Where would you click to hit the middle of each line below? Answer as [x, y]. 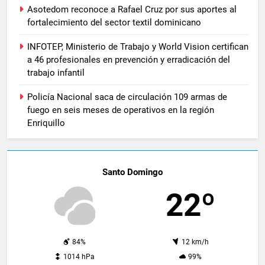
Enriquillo [46, 123]
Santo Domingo [132, 172]
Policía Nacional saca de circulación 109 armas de [127, 97]
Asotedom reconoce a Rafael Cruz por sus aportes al [132, 9]
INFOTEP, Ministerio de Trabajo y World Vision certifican [138, 46]
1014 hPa [79, 256]
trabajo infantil [56, 72]
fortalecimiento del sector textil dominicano [114, 22]
